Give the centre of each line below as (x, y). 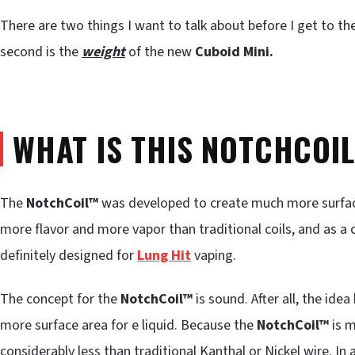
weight (103, 52)
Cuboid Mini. (234, 52)
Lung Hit (164, 255)
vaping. (214, 255)
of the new (160, 52)
